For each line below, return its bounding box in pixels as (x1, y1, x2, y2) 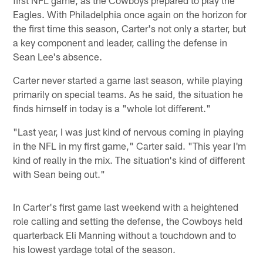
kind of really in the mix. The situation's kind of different (13, 153, 245, 166)
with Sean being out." (13, 167, 106, 180)
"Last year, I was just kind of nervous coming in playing (13, 125, 244, 137)
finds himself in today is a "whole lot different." (13, 102, 211, 114)
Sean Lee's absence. (13, 50, 103, 62)
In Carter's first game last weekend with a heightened (13, 200, 239, 213)
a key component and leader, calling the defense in (13, 36, 228, 48)
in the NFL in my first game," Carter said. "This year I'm (13, 139, 247, 151)
